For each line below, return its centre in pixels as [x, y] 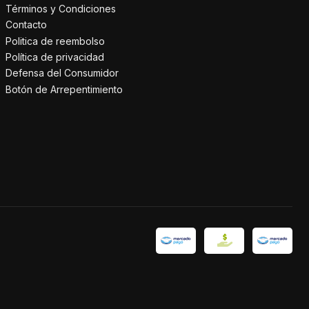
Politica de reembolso [55, 41]
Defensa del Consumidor [62, 73]
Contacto [26, 25]
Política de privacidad [55, 57]
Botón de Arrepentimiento [64, 89]
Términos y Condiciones [61, 8]
